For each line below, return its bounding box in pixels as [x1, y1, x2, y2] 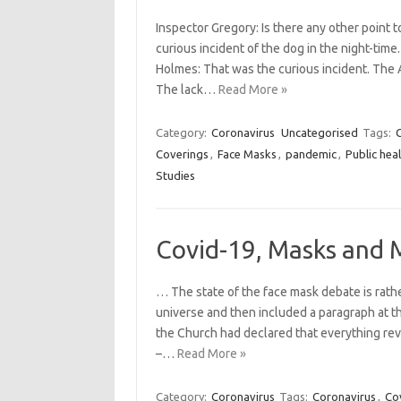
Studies [155, 169, 195, 182]
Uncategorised [280, 126, 358, 139]
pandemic [285, 148, 337, 160]
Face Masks [217, 148, 277, 160]
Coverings [155, 148, 209, 160]
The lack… [155, 82, 218, 97]
